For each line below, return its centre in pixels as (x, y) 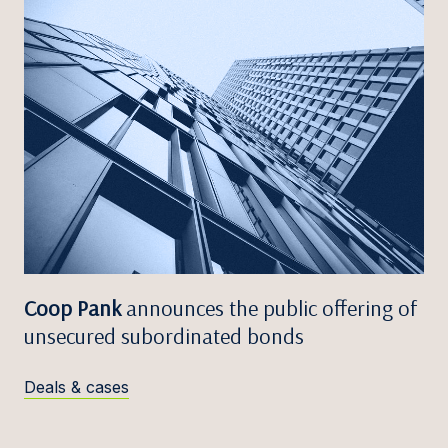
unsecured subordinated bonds (164, 336)
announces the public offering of (269, 308)
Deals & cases (76, 387)
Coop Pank (72, 308)
